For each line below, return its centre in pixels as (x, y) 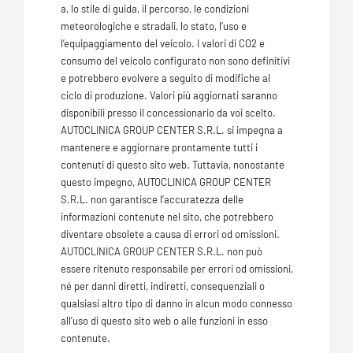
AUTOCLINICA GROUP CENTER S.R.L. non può (161, 252)
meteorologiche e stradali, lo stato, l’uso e (153, 26)
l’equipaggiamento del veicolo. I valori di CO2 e (162, 44)
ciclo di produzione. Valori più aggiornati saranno (169, 96)
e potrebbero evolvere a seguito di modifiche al (165, 78)
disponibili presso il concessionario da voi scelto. (168, 113)
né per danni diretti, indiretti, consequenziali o (162, 286)
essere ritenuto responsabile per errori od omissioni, (176, 269)
